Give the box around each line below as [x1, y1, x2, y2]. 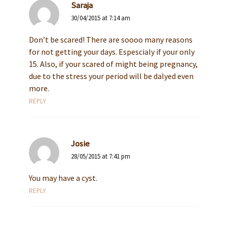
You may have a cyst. [28, 173, 97, 183]
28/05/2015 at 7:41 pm [70, 152, 130, 161]
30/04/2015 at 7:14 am [70, 14, 130, 23]
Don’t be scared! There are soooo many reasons [28, 34, 193, 45]
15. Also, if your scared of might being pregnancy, [28, 59, 198, 69]
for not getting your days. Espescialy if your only [28, 47, 195, 57]
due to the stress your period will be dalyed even [28, 71, 194, 82]
